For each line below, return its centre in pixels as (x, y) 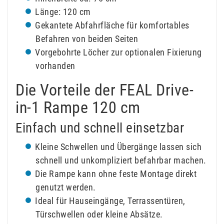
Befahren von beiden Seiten (87, 38)
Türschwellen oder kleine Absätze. (99, 214)
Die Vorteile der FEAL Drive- (104, 90)
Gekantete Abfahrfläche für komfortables (112, 25)
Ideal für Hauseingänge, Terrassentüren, (110, 200)
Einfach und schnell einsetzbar (100, 128)
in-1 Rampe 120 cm (78, 107)
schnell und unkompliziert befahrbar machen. (121, 160)
